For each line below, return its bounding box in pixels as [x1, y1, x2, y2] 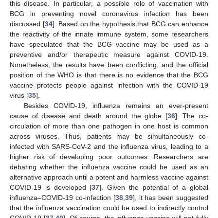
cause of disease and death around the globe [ [10, 112, 167, 120]
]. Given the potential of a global [99, 183, 209, 191]
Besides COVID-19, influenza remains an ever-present [23, 102, 208, 109]
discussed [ [10, 20, 45, 28]
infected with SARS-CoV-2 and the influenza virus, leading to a [10, 143, 208, 150]
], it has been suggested [132, 194, 209, 201]
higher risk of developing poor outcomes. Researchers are [10, 153, 208, 161]
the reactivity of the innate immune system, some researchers [10, 30, 208, 38]
